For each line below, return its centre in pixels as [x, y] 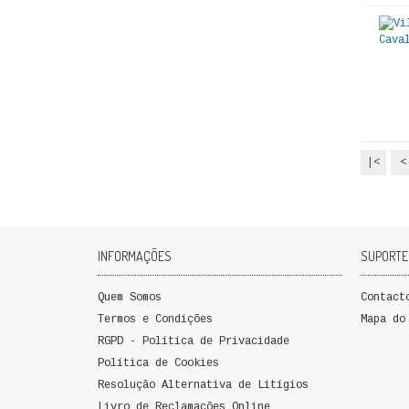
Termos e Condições [155, 320]
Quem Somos [130, 298]
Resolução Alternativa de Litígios [203, 385]
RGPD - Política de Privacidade [194, 341]
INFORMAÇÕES [135, 256]
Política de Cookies [158, 363]
